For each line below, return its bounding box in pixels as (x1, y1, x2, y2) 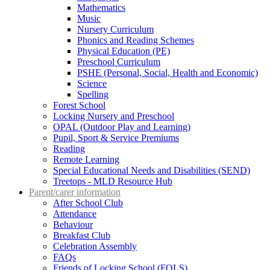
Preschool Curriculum (77, 56, 160, 67)
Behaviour (53, 219, 93, 230)
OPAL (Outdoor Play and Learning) (53, 121, 190, 132)
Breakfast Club (53, 230, 110, 240)
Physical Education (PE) (77, 45, 170, 56)
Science (77, 78, 107, 89)
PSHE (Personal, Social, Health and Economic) (77, 67, 258, 78)
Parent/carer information (29, 186, 121, 197)
